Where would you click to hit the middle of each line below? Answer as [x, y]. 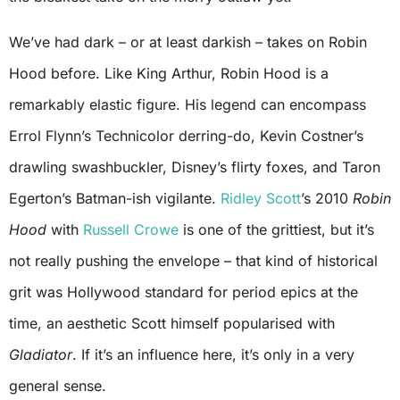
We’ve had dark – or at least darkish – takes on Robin [188, 42]
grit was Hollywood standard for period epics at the [183, 292]
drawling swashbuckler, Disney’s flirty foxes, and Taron [195, 167]
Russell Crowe [131, 230]
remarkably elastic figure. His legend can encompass [187, 105]
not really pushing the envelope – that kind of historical [193, 261]
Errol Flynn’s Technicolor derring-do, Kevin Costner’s [186, 136]
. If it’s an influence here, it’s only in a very [213, 355]
